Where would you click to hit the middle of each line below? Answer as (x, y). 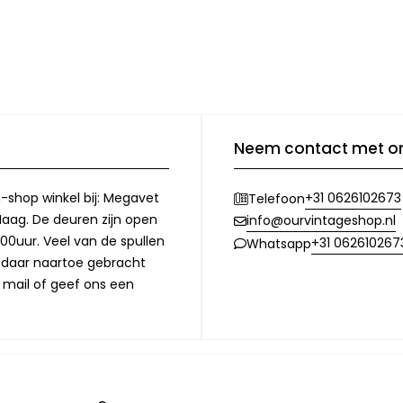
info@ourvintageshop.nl (321, 221)
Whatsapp (279, 243)
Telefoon (277, 198)
